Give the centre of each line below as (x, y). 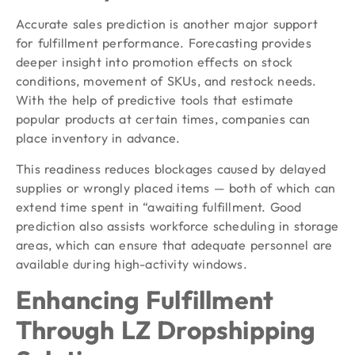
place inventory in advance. (98, 138)
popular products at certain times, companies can (163, 119)
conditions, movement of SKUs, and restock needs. (166, 81)
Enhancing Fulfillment (145, 300)
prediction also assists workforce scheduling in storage (177, 225)
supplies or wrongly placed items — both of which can (176, 187)
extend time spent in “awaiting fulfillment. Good (159, 206)
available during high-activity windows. (132, 263)
